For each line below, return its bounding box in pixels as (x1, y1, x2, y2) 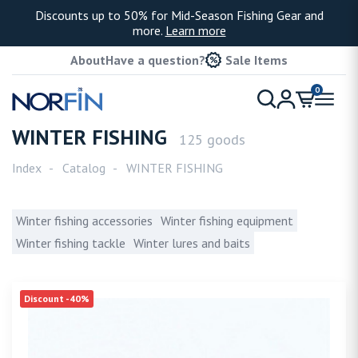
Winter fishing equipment (161, 213, 293, 229)
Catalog (62, 160, 105, 176)
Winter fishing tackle (16, 235, 125, 251)
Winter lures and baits (133, 235, 250, 251)
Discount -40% (24, 292, 89, 304)
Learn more (165, 22, 226, 38)
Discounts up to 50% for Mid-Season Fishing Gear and (34, 7, 324, 23)
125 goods (179, 129, 245, 149)
